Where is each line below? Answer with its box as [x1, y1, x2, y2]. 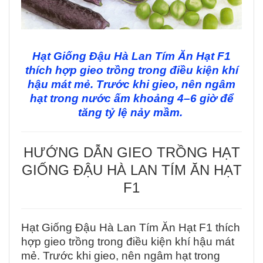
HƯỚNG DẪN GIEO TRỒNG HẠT [23, 144, 240, 161]
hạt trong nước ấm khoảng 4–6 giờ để [29, 92, 234, 105]
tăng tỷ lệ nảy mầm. [77, 106, 186, 119]
